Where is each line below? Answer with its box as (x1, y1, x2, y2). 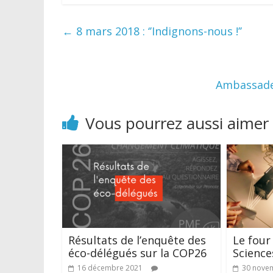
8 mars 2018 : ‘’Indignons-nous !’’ (73, 24, 242, 39)
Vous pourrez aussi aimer (85, 112, 269, 135)
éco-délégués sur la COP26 (68, 245, 207, 260)
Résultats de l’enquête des (68, 232, 206, 247)
